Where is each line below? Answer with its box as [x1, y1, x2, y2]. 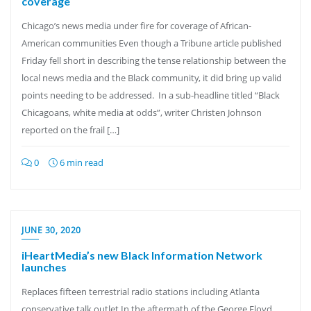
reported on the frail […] [22, 124, 119, 136]
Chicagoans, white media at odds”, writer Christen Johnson [22, 106, 262, 119]
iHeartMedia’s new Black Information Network [22, 249, 262, 262]
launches [22, 260, 67, 274]
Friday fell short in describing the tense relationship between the [22, 54, 286, 67]
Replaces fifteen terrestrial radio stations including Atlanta [22, 285, 260, 298]
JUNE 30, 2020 [22, 224, 81, 236]
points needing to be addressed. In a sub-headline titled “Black [22, 89, 280, 101]
